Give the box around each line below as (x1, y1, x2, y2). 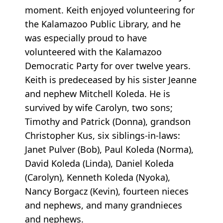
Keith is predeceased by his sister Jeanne (25, 73, 197, 86)
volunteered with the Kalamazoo (25, 45, 162, 58)
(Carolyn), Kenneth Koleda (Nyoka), (25, 171, 170, 183)
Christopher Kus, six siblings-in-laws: (25, 129, 180, 141)
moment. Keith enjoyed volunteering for (25, 3, 195, 16)
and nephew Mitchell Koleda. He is (25, 87, 170, 100)
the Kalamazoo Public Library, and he (25, 17, 181, 30)
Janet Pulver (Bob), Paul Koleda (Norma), (25, 143, 194, 155)
